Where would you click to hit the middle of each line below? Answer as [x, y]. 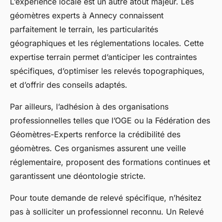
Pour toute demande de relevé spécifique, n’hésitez [106, 198]
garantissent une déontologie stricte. [78, 176]
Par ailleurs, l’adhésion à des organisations [89, 107]
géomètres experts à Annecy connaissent [87, 16]
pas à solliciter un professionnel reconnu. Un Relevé [107, 212]
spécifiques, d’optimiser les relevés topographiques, [107, 71]
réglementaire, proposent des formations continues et [110, 162]
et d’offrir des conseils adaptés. [69, 85]
